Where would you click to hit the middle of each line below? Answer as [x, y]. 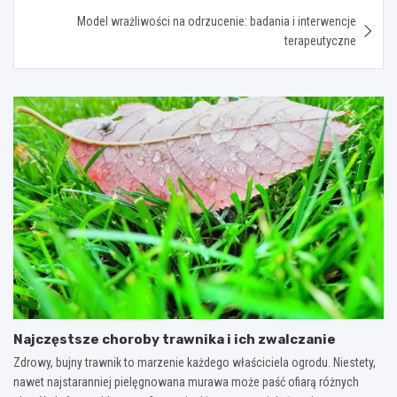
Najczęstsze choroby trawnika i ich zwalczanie [175, 340]
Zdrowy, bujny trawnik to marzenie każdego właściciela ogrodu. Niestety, [195, 363]
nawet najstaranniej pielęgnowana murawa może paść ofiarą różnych [186, 382]
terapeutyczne [320, 41]
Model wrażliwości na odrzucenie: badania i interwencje [217, 22]
